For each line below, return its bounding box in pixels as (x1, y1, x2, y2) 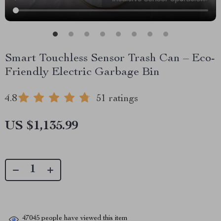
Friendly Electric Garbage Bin (5, 67, 160, 78)
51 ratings (96, 94, 138, 104)
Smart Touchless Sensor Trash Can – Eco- (5, 53, 215, 65)
